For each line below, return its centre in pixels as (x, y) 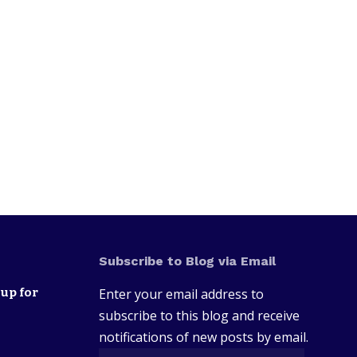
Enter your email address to (181, 294)
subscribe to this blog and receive (199, 316)
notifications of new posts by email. (203, 337)
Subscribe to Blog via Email (187, 261)
